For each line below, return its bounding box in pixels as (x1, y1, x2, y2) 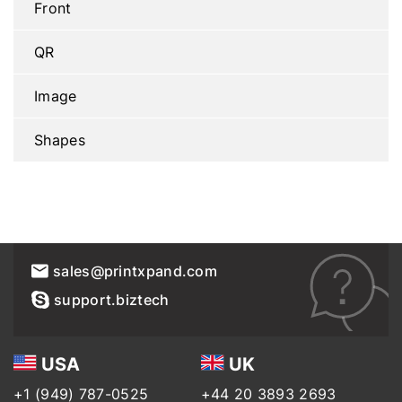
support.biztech (54, 288, 170, 310)
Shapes (34, 129, 85, 150)
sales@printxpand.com (53, 259, 217, 281)
